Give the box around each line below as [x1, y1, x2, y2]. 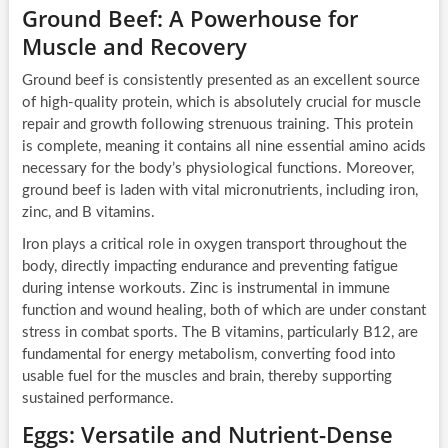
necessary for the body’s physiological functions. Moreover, [21, 161, 414, 177]
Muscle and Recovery [21, 31, 247, 62]
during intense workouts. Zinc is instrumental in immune [21, 281, 390, 297]
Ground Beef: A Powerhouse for [21, 3, 358, 34]
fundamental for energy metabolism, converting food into [21, 347, 396, 363]
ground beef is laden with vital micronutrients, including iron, [21, 183, 418, 199]
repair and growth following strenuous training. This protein [21, 117, 413, 133]
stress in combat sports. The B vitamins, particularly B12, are [21, 325, 418, 341]
